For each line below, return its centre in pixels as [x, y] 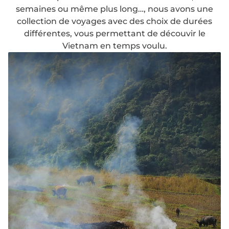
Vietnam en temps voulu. [114, 45]
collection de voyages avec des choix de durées [114, 21]
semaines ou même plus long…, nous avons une [114, 9]
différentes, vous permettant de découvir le [114, 33]
